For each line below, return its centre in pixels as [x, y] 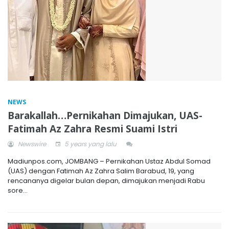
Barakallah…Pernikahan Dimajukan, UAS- [105, 115]
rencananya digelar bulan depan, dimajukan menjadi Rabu [106, 180]
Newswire [31, 144]
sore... [18, 190]
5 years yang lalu [90, 144]
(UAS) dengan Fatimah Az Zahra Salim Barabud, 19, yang [101, 171]
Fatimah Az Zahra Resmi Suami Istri [93, 129]
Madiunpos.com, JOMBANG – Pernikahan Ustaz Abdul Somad [109, 161]
